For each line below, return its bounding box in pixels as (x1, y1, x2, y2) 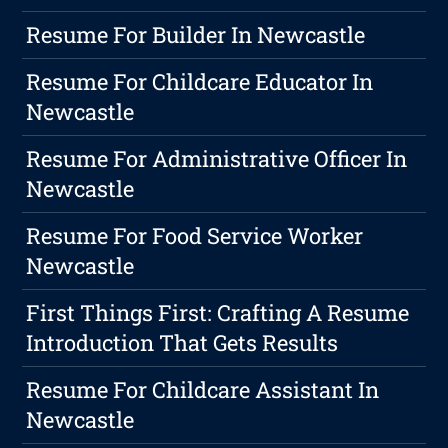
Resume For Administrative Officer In (26, 144, 408, 174)
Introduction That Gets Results (26, 328, 339, 358)
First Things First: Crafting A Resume (26, 298, 410, 328)
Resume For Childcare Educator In (26, 67, 374, 97)
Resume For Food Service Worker (26, 221, 364, 251)
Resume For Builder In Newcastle (26, 20, 366, 50)
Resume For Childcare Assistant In (26, 375, 380, 405)
